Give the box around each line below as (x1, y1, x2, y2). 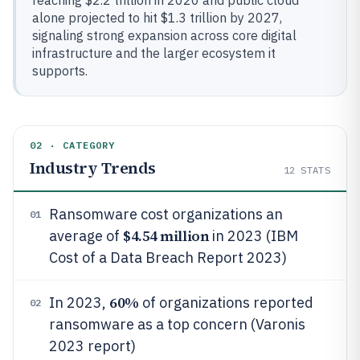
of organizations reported (138, 293, 313, 312)
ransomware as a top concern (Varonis (49, 315, 305, 333)
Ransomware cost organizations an (49, 205, 283, 223)
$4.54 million (123, 226, 210, 246)
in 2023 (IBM (209, 227, 299, 245)
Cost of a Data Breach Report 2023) (49, 248, 287, 267)
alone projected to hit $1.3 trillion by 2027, (32, 10, 282, 26)
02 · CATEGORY (30, 139, 116, 151)
